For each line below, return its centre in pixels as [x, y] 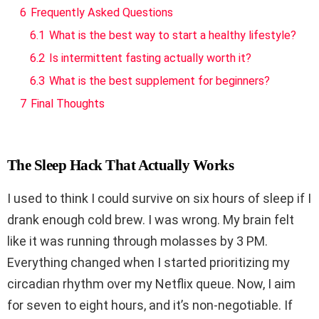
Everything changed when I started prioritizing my [148, 263]
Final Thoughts [68, 104]
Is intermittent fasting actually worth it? [150, 58]
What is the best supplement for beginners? [159, 81]
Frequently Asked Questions [102, 13]
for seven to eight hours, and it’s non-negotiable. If [150, 305]
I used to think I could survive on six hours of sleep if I [159, 199]
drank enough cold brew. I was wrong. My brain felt [151, 220]
